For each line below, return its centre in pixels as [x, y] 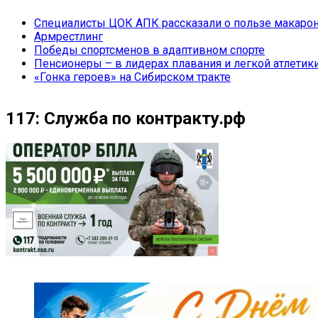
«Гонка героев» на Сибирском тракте [132, 77]
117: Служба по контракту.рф [126, 119]
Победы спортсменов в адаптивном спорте [149, 50]
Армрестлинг [68, 36]
